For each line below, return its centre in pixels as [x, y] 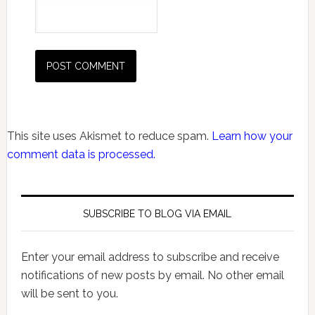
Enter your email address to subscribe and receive [150, 257]
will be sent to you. [69, 294]
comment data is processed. [81, 154]
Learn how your [252, 136]
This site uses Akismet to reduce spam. [109, 136]
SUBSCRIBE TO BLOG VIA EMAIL [157, 214]
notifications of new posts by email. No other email [152, 275]
